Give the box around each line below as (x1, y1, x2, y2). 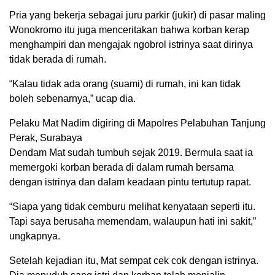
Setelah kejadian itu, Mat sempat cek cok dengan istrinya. (9, 255, 258, 266)
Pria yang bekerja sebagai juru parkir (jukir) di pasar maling (9, 9, 266, 20)
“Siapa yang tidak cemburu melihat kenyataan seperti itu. (9, 201, 255, 212)
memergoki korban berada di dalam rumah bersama (9, 161, 234, 172)
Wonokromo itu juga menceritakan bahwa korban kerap (9, 24, 249, 35)
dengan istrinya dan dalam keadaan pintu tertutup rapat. (9, 176, 251, 187)
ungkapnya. (9, 230, 60, 241)
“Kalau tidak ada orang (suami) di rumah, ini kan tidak (9, 78, 241, 89)
